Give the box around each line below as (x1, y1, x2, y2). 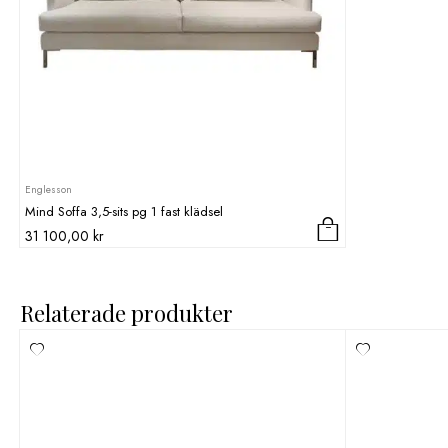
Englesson (25, 182, 72, 198)
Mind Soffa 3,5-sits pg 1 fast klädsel (25, 201, 223, 221)
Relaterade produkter (20, 297, 233, 328)
